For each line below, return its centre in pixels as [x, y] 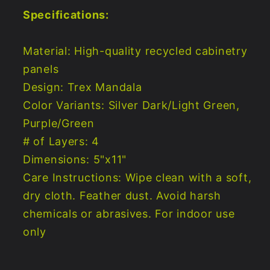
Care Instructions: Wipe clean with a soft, [137, 178]
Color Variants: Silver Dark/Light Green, [131, 105]
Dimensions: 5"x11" [75, 160]
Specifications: [66, 15]
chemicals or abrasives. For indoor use [129, 214]
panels [41, 69]
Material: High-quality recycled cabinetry [135, 51]
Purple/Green [59, 124]
